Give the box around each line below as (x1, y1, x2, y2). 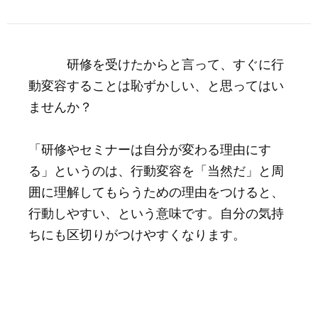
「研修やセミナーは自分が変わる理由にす (28, 142, 271, 155)
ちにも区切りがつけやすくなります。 (28, 227, 246, 240)
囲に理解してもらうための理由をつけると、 (28, 185, 284, 197)
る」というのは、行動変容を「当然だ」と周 (28, 163, 284, 176)
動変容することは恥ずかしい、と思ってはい (28, 78, 284, 91)
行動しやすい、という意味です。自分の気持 (28, 206, 284, 219)
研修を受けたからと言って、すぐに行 (28, 57, 284, 70)
